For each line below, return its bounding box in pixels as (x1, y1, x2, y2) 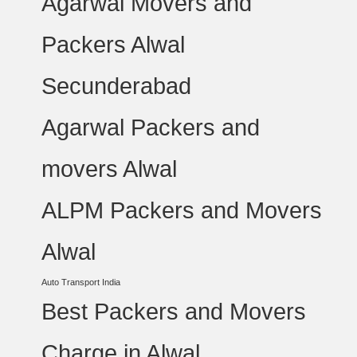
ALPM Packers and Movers (41, 197, 323, 223)
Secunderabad (41, 73, 192, 99)
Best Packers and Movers (41, 298, 307, 324)
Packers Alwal (41, 31, 186, 57)
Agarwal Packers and (41, 114, 261, 140)
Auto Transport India (41, 277, 121, 287)
